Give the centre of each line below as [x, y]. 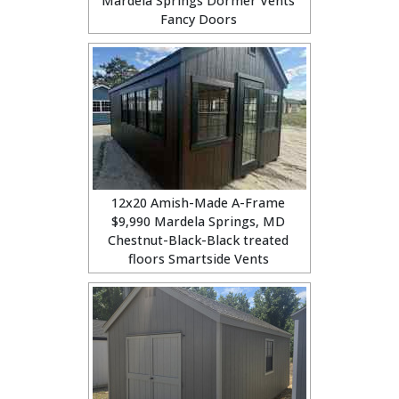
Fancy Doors [198, 19]
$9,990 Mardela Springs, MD [198, 221]
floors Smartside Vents [198, 259]
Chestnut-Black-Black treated [198, 240]
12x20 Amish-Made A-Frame [198, 203]
